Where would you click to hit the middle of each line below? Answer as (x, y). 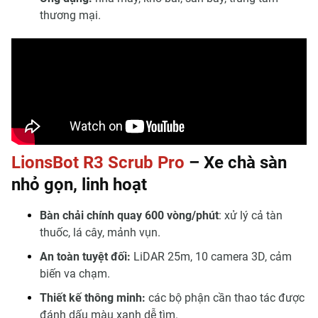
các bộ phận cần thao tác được (225, 297)
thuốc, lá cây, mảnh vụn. (100, 232)
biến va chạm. (75, 273)
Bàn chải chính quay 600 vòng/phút (129, 215)
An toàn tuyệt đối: (85, 256)
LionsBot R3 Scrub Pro (98, 162)
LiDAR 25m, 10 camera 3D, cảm (211, 256)
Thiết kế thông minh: (93, 297)
